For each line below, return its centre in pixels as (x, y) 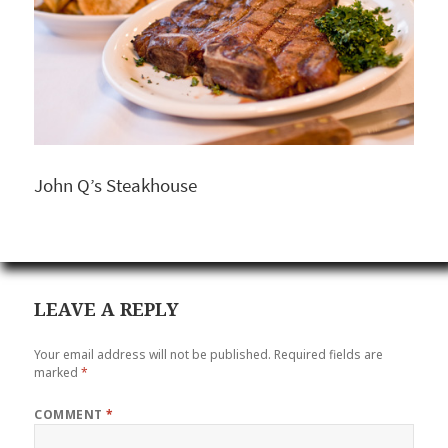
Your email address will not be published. (153, 355)
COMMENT (70, 415)
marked (58, 373)
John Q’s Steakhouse (116, 185)
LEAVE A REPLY (107, 308)
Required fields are (329, 355)
